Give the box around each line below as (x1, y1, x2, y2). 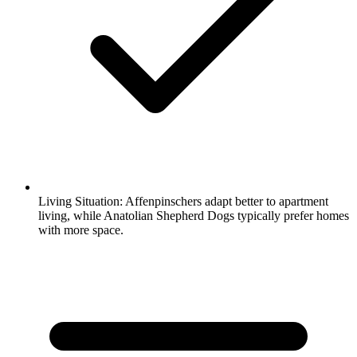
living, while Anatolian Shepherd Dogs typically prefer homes (38, 208, 349, 222)
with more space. (38, 222, 124, 237)
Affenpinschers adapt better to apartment (123, 194, 328, 208)
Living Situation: (38, 194, 123, 208)
